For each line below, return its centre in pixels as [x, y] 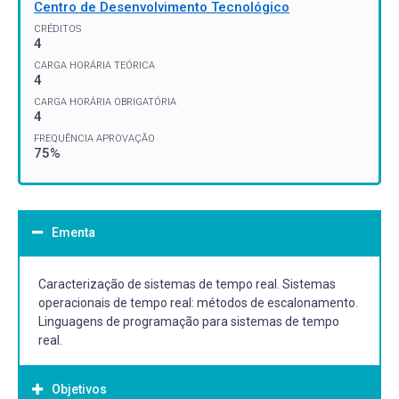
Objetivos [79, 389]
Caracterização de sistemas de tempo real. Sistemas [187, 284]
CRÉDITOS [57, 28]
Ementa [73, 232]
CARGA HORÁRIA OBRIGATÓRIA [105, 102]
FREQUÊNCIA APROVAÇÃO [94, 138]
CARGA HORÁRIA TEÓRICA [94, 65]
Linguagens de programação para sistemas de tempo [189, 321]
